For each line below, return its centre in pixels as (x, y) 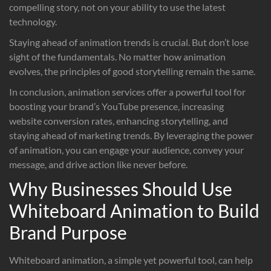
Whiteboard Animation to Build (134, 210)
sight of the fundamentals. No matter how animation (117, 56)
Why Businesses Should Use (121, 188)
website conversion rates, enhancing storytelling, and (119, 120)
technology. (33, 21)
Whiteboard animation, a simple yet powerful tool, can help (131, 260)
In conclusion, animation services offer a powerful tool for (127, 91)
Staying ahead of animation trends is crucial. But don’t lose (129, 42)
